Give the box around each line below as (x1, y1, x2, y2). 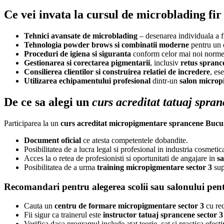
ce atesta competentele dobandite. (81, 135, 188, 144)
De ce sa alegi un (4, 95, 92, 109)
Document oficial (24, 135, 81, 144)
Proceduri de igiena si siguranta (24, 49, 131, 58)
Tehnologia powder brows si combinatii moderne (24, 40, 189, 49)
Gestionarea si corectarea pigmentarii (24, 58, 150, 67)
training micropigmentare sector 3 (97, 162, 212, 171)
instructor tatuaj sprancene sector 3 (103, 210, 223, 219)
